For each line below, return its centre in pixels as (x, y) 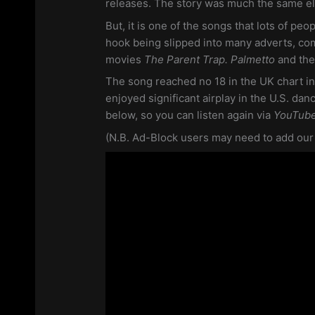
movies (125, 59)
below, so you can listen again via (190, 115)
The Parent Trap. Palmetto (211, 59)
